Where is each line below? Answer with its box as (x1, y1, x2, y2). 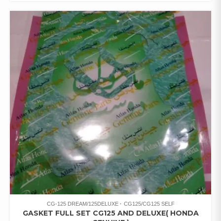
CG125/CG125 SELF (123, 200, 175, 207)
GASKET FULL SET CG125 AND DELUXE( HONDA (22, 208, 199, 218)
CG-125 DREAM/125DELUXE (46, 200, 118, 207)
